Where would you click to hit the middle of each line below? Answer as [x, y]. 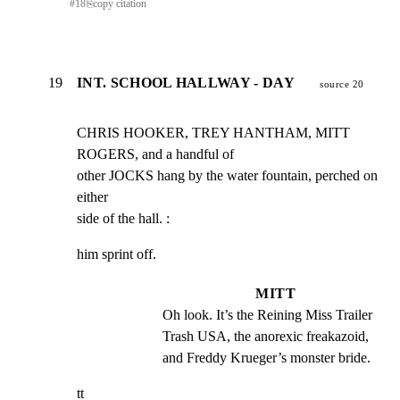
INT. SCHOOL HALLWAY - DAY [186, 83]
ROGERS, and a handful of [155, 154]
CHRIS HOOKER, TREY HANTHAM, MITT [213, 133]
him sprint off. [117, 254]
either [92, 197]
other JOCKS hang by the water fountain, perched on [227, 176]
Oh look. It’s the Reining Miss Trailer [267, 315]
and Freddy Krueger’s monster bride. [267, 358]
